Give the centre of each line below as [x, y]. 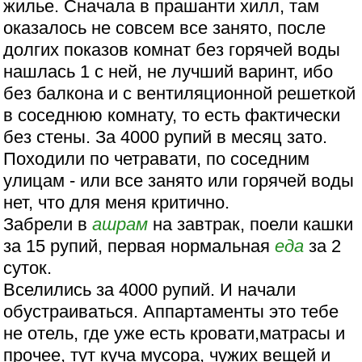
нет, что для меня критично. [117, 203]
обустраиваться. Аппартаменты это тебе [171, 312]
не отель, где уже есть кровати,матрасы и [175, 334]
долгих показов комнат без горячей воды [172, 50]
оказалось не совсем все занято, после [165, 28]
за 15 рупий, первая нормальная [139, 246]
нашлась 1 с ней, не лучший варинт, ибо [168, 72]
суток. [28, 268]
